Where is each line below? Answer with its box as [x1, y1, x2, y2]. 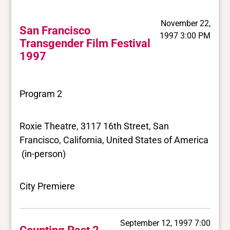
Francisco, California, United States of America [20, 134, 209, 145]
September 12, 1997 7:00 [120, 218, 210, 228]
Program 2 [20, 88, 63, 99]
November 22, [160, 18, 210, 29]
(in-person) [20, 148, 66, 159]
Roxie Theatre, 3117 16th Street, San [20, 120, 169, 131]
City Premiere [20, 180, 75, 191]
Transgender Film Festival [20, 37, 151, 50]
